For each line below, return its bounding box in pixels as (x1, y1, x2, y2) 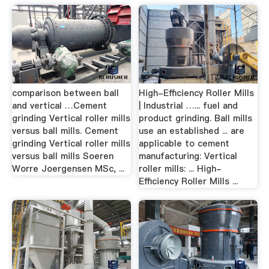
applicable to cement (139, 138, 230, 150)
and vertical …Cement (11, 100, 107, 112)
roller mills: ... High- (139, 163, 222, 175)
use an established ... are (139, 125, 245, 137)
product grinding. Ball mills (139, 112, 253, 124)
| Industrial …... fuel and (139, 100, 238, 112)
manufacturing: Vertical (139, 150, 238, 162)
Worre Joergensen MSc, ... (11, 163, 124, 175)
